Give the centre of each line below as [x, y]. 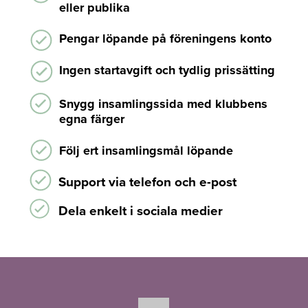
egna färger [92, 119]
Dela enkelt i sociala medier [141, 210]
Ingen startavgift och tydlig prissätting [167, 70]
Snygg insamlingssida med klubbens [163, 104]
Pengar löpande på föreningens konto [165, 38]
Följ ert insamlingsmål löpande [146, 151]
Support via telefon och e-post [147, 181]
